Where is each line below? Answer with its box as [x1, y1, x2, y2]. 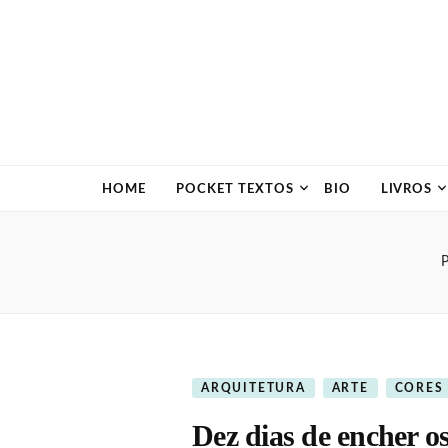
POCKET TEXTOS [175, 183, 294, 196]
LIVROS [380, 183, 433, 196]
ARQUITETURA [201, 382, 306, 394]
